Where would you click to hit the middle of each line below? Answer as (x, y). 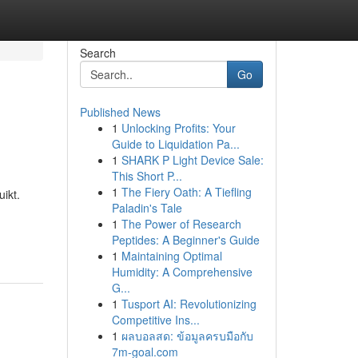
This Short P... (147, 176)
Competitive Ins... (155, 320)
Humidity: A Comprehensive (182, 272)
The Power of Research (181, 224)
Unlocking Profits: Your (178, 128)
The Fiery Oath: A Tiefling (186, 192)
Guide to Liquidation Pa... (175, 144)
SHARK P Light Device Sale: (192, 160)
